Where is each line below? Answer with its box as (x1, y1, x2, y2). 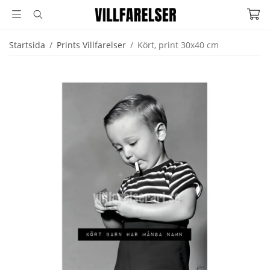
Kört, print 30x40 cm (137, 39, 219, 51)
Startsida (9, 39, 45, 51)
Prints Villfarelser (57, 39, 126, 51)
